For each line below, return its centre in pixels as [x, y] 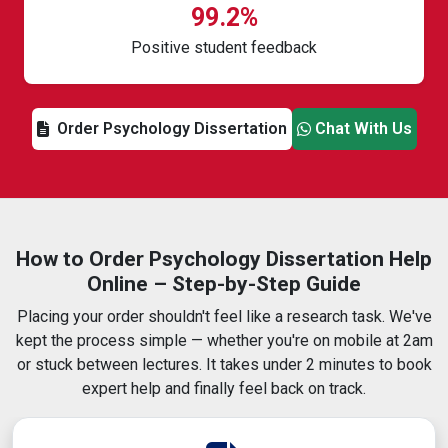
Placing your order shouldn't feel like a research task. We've [224, 317]
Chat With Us [363, 129]
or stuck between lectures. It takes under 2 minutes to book [224, 365]
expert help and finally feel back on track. [224, 389]
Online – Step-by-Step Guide [224, 284]
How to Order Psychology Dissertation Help [224, 259]
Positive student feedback [224, 48]
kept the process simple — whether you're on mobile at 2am [224, 341]
